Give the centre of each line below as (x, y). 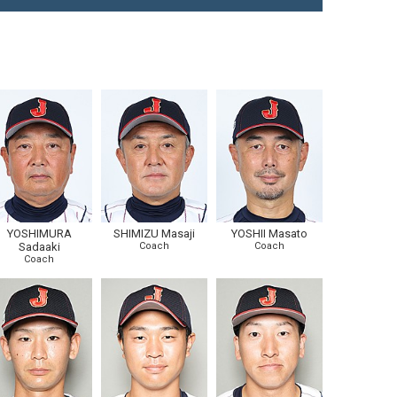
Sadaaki (39, 247)
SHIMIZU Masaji (154, 234)
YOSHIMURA (39, 234)
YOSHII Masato (269, 234)
